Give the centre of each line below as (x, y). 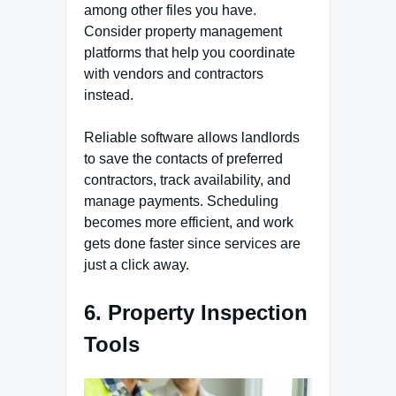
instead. (109, 95)
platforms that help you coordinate (190, 52)
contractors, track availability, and (187, 179)
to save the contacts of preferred (183, 158)
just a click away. (137, 264)
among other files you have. (170, 10)
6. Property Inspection (196, 312)
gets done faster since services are (192, 243)
